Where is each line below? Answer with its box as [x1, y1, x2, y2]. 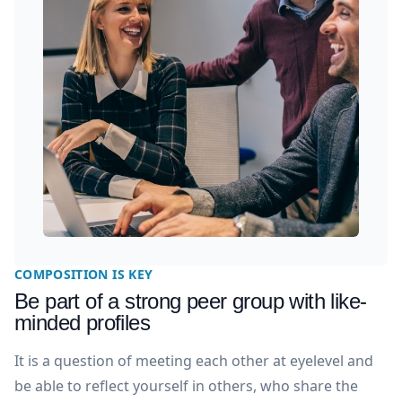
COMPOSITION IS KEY [14, 266, 153, 283]
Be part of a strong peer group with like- [14, 289, 367, 313]
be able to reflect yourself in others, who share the [14, 376, 358, 396]
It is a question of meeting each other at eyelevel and [14, 351, 373, 371]
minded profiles [14, 310, 150, 335]
